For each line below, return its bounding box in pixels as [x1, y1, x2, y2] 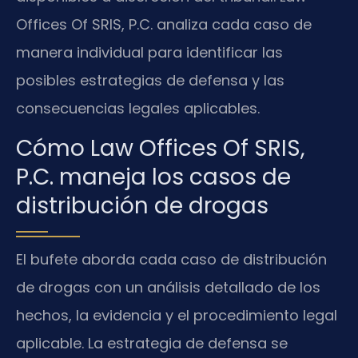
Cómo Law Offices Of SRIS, [16, 132, 305, 164]
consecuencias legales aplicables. [16, 98, 260, 119]
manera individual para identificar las [16, 42, 283, 63]
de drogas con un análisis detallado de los [16, 276, 320, 297]
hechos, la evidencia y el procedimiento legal [16, 304, 337, 325]
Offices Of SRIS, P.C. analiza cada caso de [16, 14, 312, 35]
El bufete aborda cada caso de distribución [16, 249, 327, 269]
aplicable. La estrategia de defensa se [16, 332, 288, 353]
